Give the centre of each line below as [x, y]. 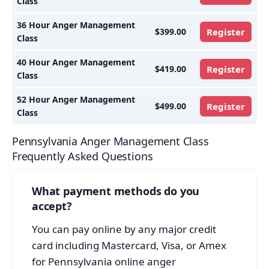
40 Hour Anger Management [76, 62]
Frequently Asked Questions [83, 156]
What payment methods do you [116, 191]
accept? [52, 206]
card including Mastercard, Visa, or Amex [129, 245]
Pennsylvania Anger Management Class [110, 141]
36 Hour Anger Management [76, 25]
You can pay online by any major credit [124, 229]
